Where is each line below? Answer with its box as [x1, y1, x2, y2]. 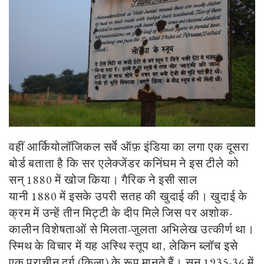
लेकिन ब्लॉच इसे [169, 238, 238, 254]
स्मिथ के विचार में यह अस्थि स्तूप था [9, 238, 163, 254]
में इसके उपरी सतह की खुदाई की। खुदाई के [57, 189, 248, 204]
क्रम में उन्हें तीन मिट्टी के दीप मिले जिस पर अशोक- [9, 205, 233, 221]
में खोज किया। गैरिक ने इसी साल [52, 172, 197, 188]
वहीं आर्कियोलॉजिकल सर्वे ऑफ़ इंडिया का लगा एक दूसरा [9, 139, 249, 155]
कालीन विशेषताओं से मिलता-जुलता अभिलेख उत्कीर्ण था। [9, 222, 255, 237]
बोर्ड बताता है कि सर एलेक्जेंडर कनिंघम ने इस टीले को [9, 156, 239, 171]
